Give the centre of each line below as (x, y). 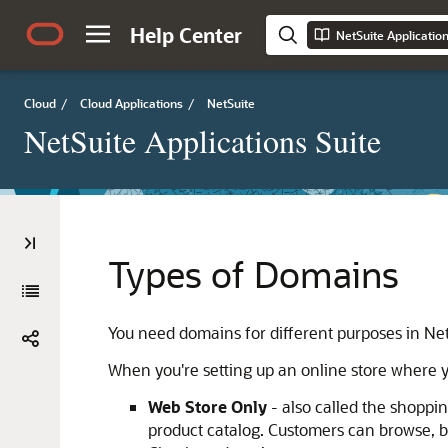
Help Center (186, 35)
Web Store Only (207, 406)
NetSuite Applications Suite (202, 140)
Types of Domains (253, 273)
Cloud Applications (131, 103)
